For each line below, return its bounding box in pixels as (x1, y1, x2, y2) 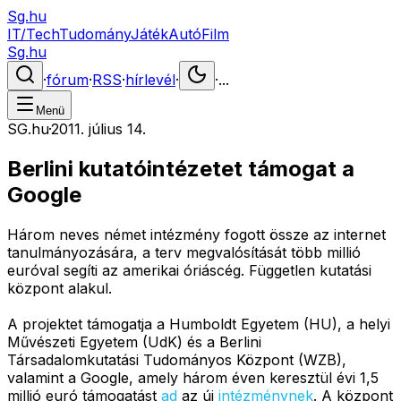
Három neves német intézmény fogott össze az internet (7, 225, 386, 243)
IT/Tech (7, 25, 59, 43)
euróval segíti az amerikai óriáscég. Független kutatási (7, 260, 371, 279)
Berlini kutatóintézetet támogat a (7, 155, 354, 182)
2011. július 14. (51, 120, 146, 138)
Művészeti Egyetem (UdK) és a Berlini (7, 332, 261, 351)
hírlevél (125, 71, 175, 89)
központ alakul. (7, 278, 112, 297)
